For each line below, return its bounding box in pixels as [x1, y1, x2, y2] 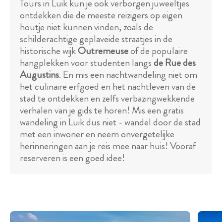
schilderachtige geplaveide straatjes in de [20, 32, 172, 46]
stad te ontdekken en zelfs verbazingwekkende [20, 91, 195, 106]
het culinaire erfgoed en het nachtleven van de [20, 79, 196, 94]
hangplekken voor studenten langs [20, 55, 154, 70]
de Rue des [154, 55, 196, 70]
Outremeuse [78, 44, 128, 58]
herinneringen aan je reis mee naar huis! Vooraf [20, 139, 196, 153]
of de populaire [128, 44, 188, 58]
